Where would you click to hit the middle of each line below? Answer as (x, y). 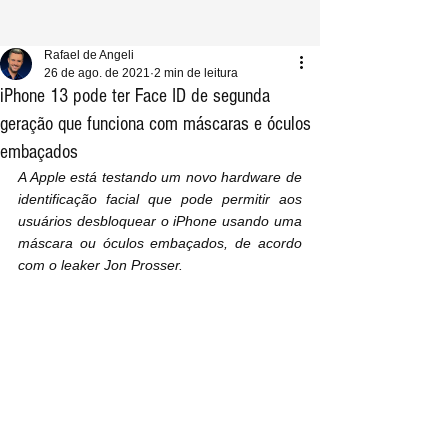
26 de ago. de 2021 (97, 73)
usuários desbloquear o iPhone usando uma (160, 221)
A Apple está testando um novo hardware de (160, 177)
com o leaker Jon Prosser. (100, 265)
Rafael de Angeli (89, 55)
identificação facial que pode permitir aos (160, 199)
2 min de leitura (196, 73)
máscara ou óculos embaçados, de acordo (160, 243)
